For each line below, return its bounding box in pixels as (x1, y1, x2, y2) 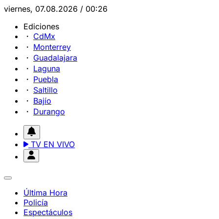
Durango (33, 107, 65, 116)
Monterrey (33, 42, 71, 52)
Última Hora (23, 188, 67, 197)
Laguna (33, 64, 60, 73)
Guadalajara (33, 53, 77, 63)
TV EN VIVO (28, 139, 75, 149)
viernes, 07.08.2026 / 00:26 (4, 4, 108, 14)
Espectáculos (23, 207, 72, 217)
